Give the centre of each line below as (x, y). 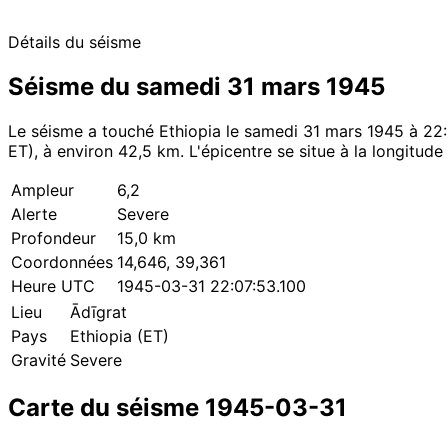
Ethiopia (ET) (119, 335)
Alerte (34, 213)
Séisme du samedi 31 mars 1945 (196, 86)
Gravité (38, 359)
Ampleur (42, 189)
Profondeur (53, 237)
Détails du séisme (74, 41)
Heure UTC (53, 285)
